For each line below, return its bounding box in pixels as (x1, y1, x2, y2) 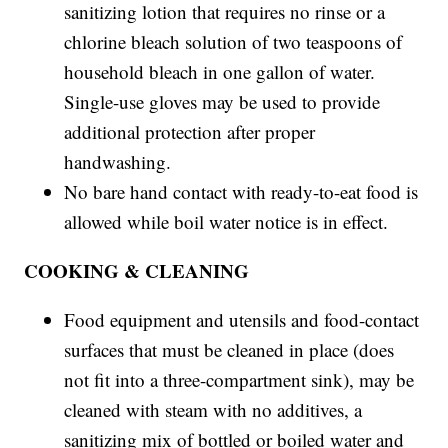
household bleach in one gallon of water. (64, 59, 376, 85)
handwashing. (64, 149, 172, 175)
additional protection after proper (64, 119, 316, 145)
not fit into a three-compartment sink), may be (64, 367, 415, 393)
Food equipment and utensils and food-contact (64, 307, 420, 333)
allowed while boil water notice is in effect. (64, 209, 389, 235)
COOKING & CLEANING (24, 257, 250, 285)
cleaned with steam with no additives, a (64, 397, 363, 423)
